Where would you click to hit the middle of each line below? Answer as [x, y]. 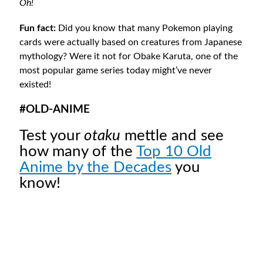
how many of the [78, 151]
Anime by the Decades [96, 167]
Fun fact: [38, 28]
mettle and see [172, 135]
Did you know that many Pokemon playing [144, 28]
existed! [36, 85]
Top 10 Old [174, 151]
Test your [52, 135]
